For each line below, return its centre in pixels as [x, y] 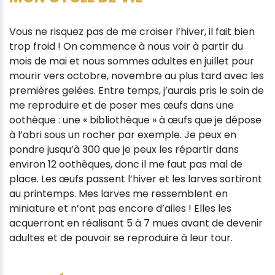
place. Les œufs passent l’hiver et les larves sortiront [136, 179]
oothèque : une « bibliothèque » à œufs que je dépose [135, 120]
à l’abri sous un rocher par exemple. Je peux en [123, 134]
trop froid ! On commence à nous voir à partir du [126, 46]
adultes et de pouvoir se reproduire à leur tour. [121, 238]
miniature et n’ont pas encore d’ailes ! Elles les [120, 208]
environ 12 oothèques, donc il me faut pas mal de [126, 164]
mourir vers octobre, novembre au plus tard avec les [137, 76]
